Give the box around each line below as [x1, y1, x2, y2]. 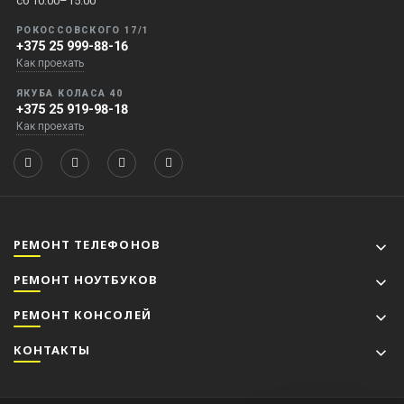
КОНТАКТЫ [14, 341, 91, 358]
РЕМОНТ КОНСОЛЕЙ [14, 306, 151, 323]
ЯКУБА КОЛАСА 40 [16, 87, 124, 99]
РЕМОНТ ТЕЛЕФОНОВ [14, 235, 161, 252]
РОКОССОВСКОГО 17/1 [16, 23, 150, 36]
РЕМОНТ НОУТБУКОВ [14, 271, 158, 288]
